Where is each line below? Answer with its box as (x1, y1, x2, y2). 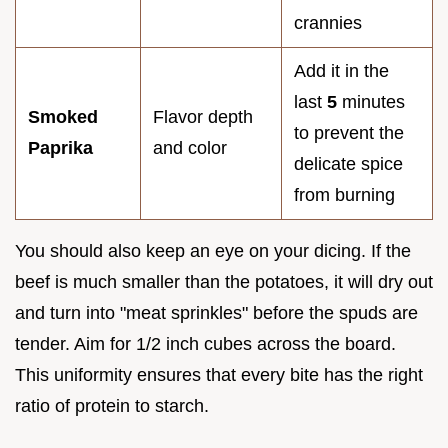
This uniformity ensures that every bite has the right (15, 364, 423, 385)
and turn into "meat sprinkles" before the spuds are (15, 302, 418, 323)
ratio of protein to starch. (15, 395, 209, 416)
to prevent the (294, 122, 404, 143)
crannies (294, 12, 362, 33)
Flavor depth (153, 106, 253, 127)
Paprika (28, 137, 93, 158)
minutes (337, 91, 405, 112)
